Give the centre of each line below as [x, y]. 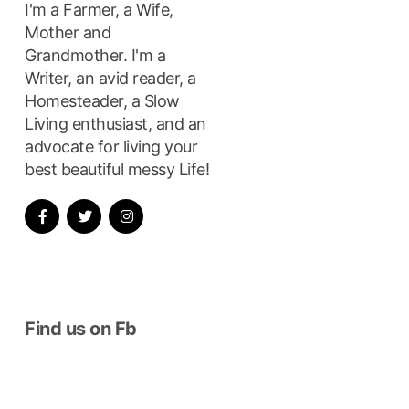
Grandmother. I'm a [95, 55]
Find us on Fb [81, 328]
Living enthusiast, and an [115, 123]
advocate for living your [111, 146]
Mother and [68, 32]
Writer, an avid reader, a [110, 78]
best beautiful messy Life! [117, 169]
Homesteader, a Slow [102, 100]
